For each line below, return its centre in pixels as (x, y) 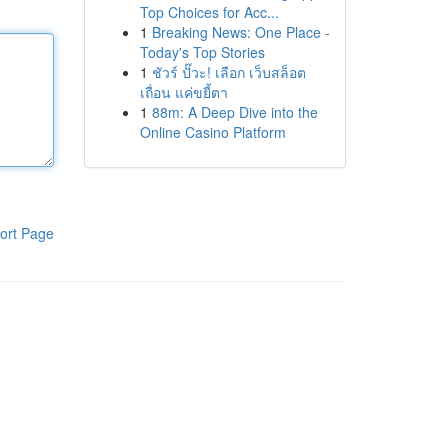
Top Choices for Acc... (209, 12)
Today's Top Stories (202, 52)
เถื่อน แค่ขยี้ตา (183, 92)
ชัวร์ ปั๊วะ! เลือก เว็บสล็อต (228, 72)
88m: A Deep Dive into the (234, 112)
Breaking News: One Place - (240, 32)
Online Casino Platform (212, 132)
